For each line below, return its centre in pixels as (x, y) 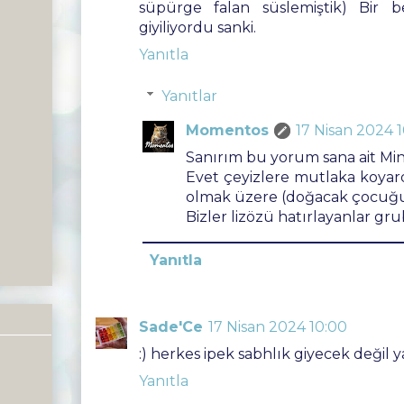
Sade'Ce (171, 327)
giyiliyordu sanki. (197, 28)
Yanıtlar (189, 96)
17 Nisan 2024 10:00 (278, 327)
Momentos (227, 130)
